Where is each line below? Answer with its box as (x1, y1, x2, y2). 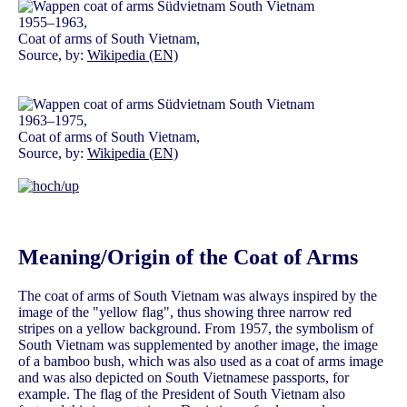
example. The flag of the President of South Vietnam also (18, 385, 345, 402)
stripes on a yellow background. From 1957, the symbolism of (18, 320, 373, 336)
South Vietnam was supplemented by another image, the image (18, 336, 378, 352)
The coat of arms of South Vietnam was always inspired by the (18, 287, 377, 303)
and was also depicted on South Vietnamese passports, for (18, 369, 349, 385)
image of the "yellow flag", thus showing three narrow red (18, 303, 352, 320)
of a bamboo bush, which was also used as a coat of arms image (18, 352, 383, 369)
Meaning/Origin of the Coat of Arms (18, 245, 358, 270)
